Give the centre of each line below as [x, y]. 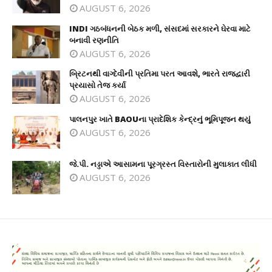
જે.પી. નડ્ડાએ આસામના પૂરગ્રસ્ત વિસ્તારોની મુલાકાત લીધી [163, 164]
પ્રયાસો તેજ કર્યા [97, 85]
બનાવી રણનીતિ [94, 40]
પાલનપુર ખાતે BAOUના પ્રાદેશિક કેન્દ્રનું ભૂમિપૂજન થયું [160, 119]
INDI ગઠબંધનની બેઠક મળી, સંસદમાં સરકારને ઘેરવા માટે [160, 28]
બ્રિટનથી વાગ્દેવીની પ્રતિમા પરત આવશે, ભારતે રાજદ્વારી [160, 74]
